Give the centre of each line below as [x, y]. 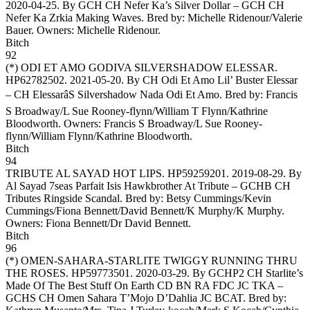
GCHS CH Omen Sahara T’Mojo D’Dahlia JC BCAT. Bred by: [146, 298]
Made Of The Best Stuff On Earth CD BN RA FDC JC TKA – [144, 285]
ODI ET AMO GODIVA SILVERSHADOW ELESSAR [148, 67]
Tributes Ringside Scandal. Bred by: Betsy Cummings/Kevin [138, 198]
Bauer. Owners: [41, 30]
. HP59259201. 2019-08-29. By [232, 173]
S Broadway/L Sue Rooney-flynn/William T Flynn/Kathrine [137, 111]
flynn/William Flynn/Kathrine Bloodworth [98, 136]
